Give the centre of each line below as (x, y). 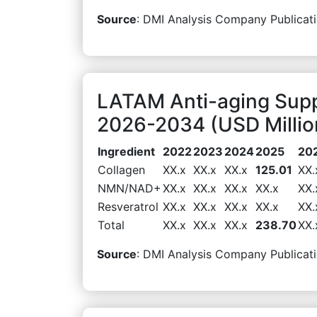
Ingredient (126, 151)
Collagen (121, 169)
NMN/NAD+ (129, 188)
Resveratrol (128, 206)
